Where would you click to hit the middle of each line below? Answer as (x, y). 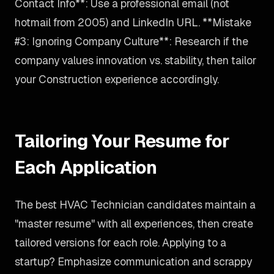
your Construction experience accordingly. (117, 79)
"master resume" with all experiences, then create (134, 224)
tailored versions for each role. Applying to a (120, 243)
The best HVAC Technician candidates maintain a (135, 205)
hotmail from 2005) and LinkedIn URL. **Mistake (133, 22)
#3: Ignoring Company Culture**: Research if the (131, 41)
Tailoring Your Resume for (122, 141)
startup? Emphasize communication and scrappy (133, 261)
